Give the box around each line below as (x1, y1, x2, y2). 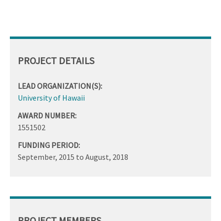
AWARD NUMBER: (18, 110, 76, 120)
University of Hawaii (18, 92, 85, 103)
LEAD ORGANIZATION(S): (18, 80, 102, 91)
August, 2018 (85, 151, 128, 162)
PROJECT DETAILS (18, 54, 94, 67)
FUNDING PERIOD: (18, 140, 80, 150)
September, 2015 (18, 151, 74, 162)
